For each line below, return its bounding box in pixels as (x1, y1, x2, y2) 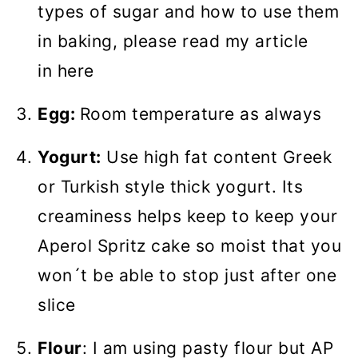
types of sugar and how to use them (38, 2, 339, 22)
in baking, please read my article (38, 31, 308, 52)
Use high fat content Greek (101, 147, 332, 168)
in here (38, 61, 94, 82)
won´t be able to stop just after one (38, 265, 336, 286)
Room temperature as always (79, 104, 322, 125)
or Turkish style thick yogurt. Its (38, 177, 303, 197)
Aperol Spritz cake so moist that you (38, 236, 341, 257)
